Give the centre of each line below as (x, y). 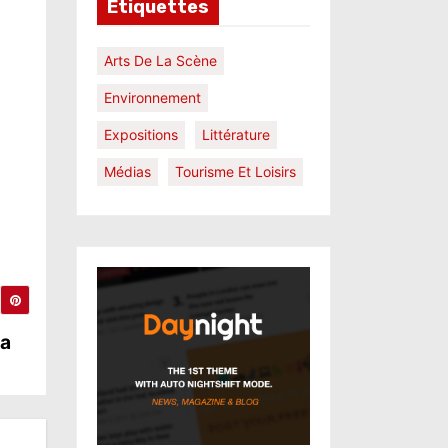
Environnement (152, 97)
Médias (127, 171)
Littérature (236, 134)
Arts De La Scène (160, 60)
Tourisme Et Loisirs (235, 171)
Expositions (141, 134)
